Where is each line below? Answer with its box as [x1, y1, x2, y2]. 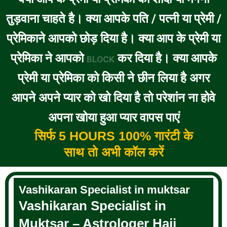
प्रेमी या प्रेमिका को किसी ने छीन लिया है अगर [17, 71, 210, 86]
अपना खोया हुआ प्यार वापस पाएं [48, 110, 179, 125]
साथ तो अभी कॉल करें [63, 145, 164, 160]
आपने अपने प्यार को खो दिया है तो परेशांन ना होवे [12, 91, 215, 105]
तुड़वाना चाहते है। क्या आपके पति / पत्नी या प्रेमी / [6, 12, 221, 26]
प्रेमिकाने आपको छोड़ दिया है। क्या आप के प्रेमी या [7, 31, 220, 46]
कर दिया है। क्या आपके [114, 51, 217, 66]
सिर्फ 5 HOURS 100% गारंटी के [34, 129, 193, 143]
